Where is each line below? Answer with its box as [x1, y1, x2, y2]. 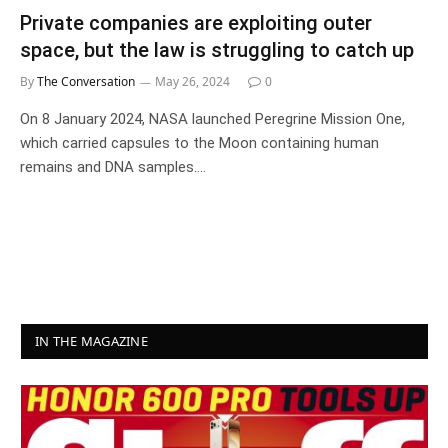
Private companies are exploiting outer [20, 10, 372, 35]
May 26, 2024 [155, 72, 230, 90]
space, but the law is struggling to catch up [20, 37, 414, 62]
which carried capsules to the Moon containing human [20, 133, 379, 152]
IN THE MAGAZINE [35, 331, 148, 350]
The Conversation [37, 72, 135, 90]
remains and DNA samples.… [20, 157, 206, 176]
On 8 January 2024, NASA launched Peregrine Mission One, [20, 109, 405, 128]
